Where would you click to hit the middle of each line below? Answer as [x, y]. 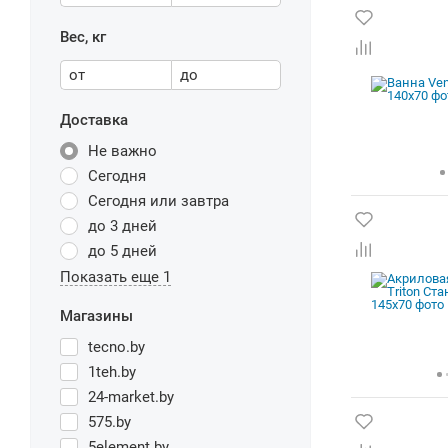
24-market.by [131, 397]
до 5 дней [122, 251]
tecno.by [116, 347]
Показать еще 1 [115, 277]
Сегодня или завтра [158, 201]
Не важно [122, 151]
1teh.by [112, 372]
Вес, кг [83, 37]
